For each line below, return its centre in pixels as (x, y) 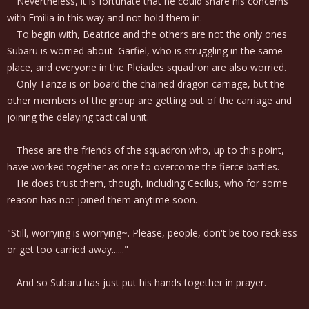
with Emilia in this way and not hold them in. (104, 18)
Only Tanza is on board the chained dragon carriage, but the (146, 84)
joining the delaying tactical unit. (78, 117)
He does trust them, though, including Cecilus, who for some (147, 183)
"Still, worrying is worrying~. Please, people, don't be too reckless (152, 233)
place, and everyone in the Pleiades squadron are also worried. (147, 67)
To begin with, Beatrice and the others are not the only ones (147, 34)
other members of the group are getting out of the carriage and (149, 100)
